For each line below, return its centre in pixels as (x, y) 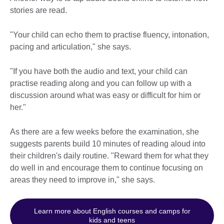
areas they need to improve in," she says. (82, 180)
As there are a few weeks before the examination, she (104, 132)
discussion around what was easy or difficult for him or (105, 95)
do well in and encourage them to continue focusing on (106, 168)
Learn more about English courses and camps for (112, 211)
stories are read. (38, 10)
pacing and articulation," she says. (70, 47)
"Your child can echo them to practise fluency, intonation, (109, 35)
